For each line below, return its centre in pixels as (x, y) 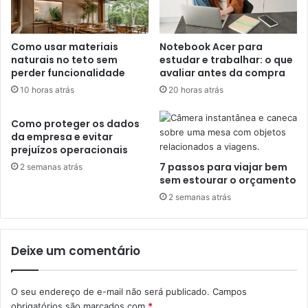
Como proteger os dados (75, 123)
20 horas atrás (196, 89)
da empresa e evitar (62, 136)
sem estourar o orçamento (228, 180)
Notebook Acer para (211, 46)
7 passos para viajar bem (223, 167)
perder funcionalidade (68, 73)
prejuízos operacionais (69, 150)
